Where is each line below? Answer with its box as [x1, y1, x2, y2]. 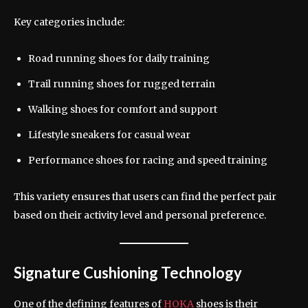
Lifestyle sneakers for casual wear [28, 128, 190, 141]
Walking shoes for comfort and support [28, 102, 217, 115]
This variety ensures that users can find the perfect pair [14, 190, 276, 203]
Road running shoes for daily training [28, 52, 210, 65]
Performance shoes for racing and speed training [28, 153, 267, 166]
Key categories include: [14, 15, 124, 28]
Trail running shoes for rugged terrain [28, 77, 215, 90]
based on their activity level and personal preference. [14, 208, 266, 221]
